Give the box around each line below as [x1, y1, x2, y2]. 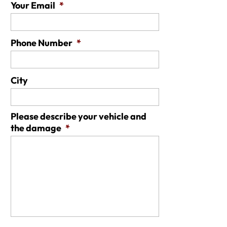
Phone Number [11, 37, 73, 49]
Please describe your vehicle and [11, 110, 147, 122]
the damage [11, 122, 62, 134]
